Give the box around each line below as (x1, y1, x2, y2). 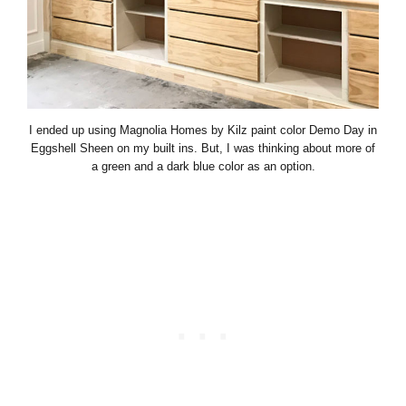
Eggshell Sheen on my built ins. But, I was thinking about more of (31, 140, 375, 155)
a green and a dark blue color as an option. (91, 159, 315, 173)
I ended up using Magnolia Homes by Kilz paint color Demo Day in (29, 122, 377, 137)
